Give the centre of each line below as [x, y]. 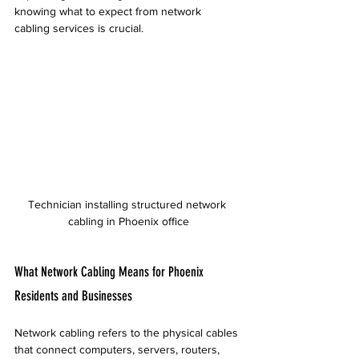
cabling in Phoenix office [128, 222]
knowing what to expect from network [109, 11]
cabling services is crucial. [79, 28]
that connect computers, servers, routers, [119, 350]
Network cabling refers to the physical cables [128, 333]
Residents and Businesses [73, 296]
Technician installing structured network [128, 205]
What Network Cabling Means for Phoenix [111, 272]
